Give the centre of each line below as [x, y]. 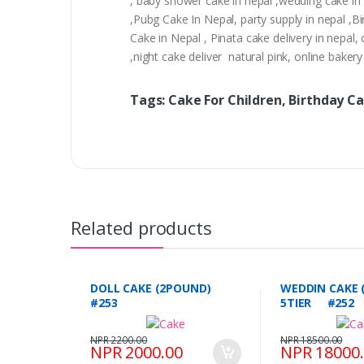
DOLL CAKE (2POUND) [157, 288]
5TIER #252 [317, 303]
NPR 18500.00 [312, 340]
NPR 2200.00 [119, 340]
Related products [141, 228]
